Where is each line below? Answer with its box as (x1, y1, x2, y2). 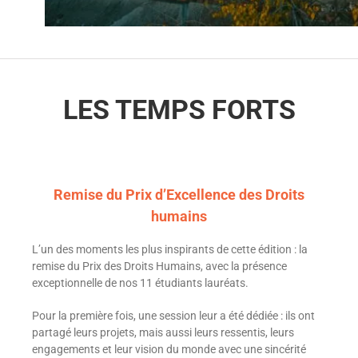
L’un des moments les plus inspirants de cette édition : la (31, 242, 308, 256)
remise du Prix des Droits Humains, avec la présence (31, 259, 287, 272)
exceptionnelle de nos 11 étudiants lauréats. (31, 276, 249, 289)
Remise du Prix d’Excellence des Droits (54, 185, 304, 203)
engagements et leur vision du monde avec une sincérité (31, 342, 306, 356)
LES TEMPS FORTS (62, 93, 296, 125)
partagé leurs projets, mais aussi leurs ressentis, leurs (31, 325, 294, 339)
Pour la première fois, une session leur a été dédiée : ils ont (31, 308, 315, 322)
